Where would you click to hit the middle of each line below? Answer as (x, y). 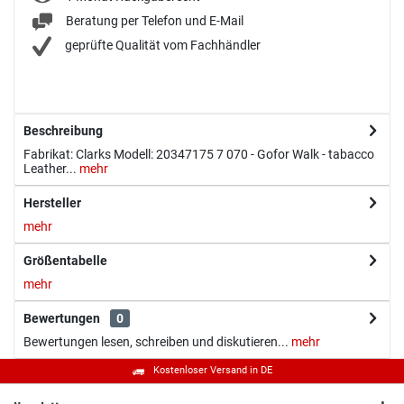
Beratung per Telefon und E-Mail (155, 21)
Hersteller (52, 203)
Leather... (50, 169)
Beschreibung (63, 131)
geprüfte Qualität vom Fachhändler (163, 46)
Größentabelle (65, 261)
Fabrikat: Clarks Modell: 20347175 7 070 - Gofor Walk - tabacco (199, 155)
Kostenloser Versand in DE (212, 371)
